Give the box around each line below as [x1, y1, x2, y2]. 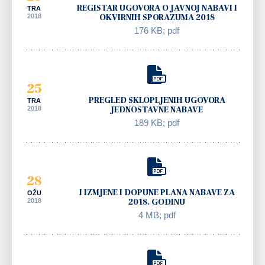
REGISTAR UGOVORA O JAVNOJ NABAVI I [76, 2, 237, 14]
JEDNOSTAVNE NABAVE [111, 104, 203, 115]
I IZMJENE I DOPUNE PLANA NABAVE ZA [79, 187, 235, 198]
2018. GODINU [128, 196, 186, 208]
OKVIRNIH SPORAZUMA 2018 [99, 12, 215, 23]
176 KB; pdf [134, 25, 180, 35]
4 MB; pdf [138, 209, 176, 220]
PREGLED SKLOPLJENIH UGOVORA [88, 95, 225, 106]
